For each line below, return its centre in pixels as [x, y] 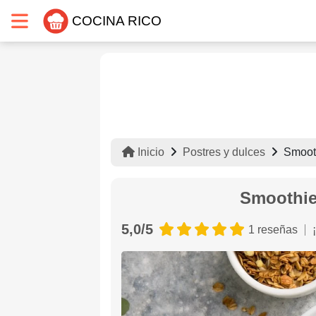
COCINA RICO [117, 20]
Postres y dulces [224, 152]
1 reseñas [273, 230]
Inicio [150, 152]
